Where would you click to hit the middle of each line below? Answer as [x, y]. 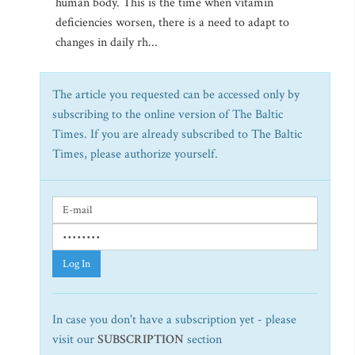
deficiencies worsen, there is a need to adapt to [172, 23]
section [203, 340]
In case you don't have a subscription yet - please [174, 320]
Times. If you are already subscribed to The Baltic [177, 134]
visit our [75, 340]
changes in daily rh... [107, 42]
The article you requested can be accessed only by [176, 95]
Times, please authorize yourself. [135, 154]
